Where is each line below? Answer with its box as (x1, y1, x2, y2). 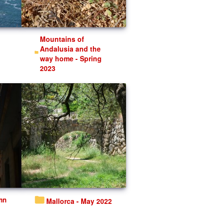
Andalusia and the (40, 44, 101, 54)
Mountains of (40, 34, 46, 44)
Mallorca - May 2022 (52, 196, 112, 206)
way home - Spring (40, 54, 102, 63)
